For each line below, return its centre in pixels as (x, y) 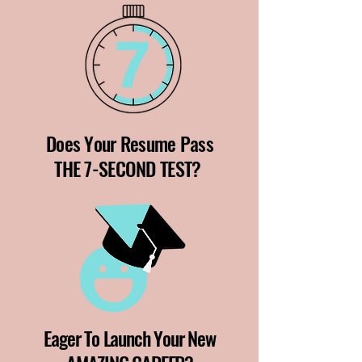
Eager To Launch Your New (130, 338)
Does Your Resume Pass (130, 143)
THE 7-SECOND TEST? (130, 168)
